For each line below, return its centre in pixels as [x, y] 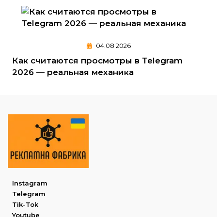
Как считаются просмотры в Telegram [97, 60]
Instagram [30, 183]
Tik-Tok [25, 204]
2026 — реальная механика [73, 72]
